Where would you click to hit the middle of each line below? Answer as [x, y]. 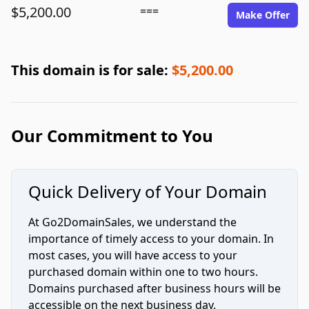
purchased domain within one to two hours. [143, 272]
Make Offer [263, 15]
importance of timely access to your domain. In [151, 239]
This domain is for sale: [91, 70]
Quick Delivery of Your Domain [148, 191]
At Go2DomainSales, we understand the [132, 222]
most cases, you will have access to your [133, 255]
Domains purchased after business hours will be [154, 288]
